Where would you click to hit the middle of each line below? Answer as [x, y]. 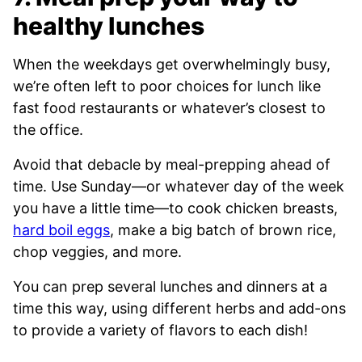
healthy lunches [109, 26]
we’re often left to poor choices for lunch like [167, 86]
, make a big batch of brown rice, [223, 230]
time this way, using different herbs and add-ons [179, 309]
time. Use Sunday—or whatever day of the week [179, 187]
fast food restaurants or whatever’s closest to [169, 108]
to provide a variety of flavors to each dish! [160, 330]
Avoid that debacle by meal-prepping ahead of [172, 165]
